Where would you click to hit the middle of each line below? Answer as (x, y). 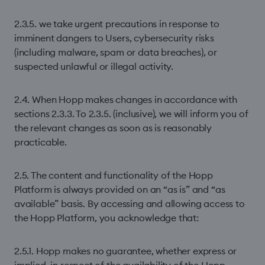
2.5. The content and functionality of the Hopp (114, 175)
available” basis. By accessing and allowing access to (130, 203)
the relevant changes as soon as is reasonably (113, 128)
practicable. (41, 142)
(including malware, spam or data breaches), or (116, 52)
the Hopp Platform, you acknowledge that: (106, 218)
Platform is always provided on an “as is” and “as (120, 189)
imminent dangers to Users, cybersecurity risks (114, 38)
